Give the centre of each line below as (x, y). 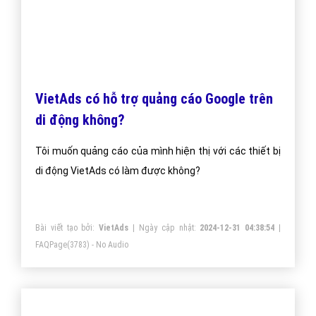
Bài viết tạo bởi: (67, 228)
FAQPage (51, 245)
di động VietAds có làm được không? (118, 171)
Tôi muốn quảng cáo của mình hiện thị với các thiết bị (158, 151)
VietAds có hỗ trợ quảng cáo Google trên (154, 99)
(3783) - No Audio (98, 245)
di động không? (80, 120)
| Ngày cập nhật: (164, 228)
